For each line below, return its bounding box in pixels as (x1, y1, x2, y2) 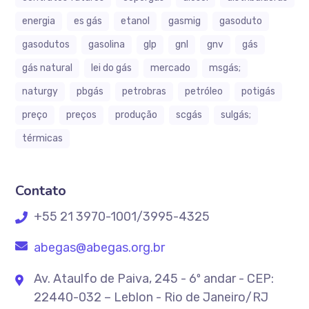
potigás (241, 86, 276, 97)
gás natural (22, 62, 73, 74)
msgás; (209, 62, 241, 74)
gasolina (88, 39, 126, 50)
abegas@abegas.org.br (31, 240, 166, 255)
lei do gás (91, 62, 132, 74)
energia (22, 15, 56, 27)
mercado (150, 62, 191, 74)
